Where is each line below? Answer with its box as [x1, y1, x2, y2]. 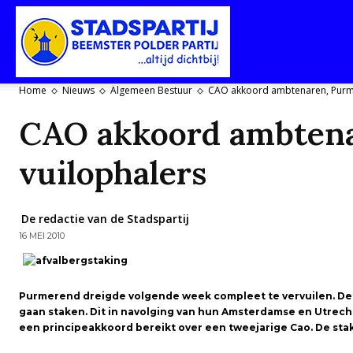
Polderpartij [229, 284, 283, 298]
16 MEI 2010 [19, 230, 65, 242]
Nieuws [62, 84, 95, 97]
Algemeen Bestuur [110, 84, 192, 97]
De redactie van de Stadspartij [21, 211, 189, 226]
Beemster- [229, 201, 276, 214]
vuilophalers [19, 152, 206, 193]
